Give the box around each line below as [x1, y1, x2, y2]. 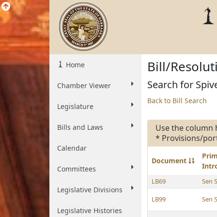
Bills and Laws [57, 123, 103, 132]
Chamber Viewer [57, 81, 111, 90]
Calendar [57, 143, 87, 153]
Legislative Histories [57, 206, 122, 215]
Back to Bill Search [147, 96, 207, 105]
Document [152, 156, 188, 165]
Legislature [57, 102, 93, 111]
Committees [57, 164, 96, 173]
